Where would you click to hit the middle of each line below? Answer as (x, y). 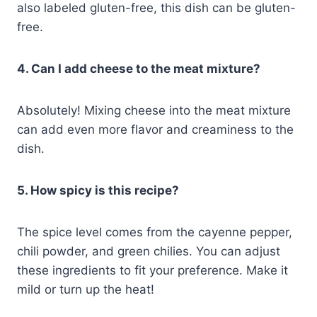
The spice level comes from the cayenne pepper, (155, 232)
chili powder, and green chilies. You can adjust (149, 252)
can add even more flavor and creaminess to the (155, 130)
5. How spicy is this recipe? (98, 191)
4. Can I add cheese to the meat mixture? (139, 69)
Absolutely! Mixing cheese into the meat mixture (154, 111)
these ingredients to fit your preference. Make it (152, 271)
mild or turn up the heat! (86, 290)
